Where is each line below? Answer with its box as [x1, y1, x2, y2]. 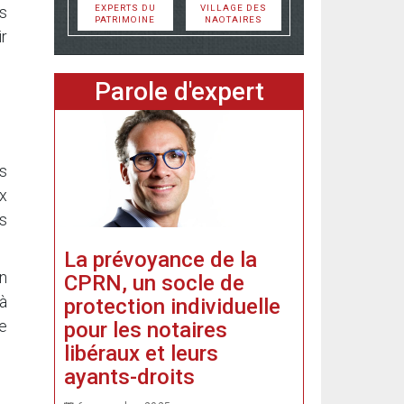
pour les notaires [64, 317, 227, 343]
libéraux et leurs [64, 340, 218, 366]
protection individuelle [64, 293, 280, 319]
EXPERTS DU [94, 3, 156, 13]
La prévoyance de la [64, 246, 257, 272]
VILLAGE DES [199, 3, 267, 13]
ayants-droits [64, 363, 195, 390]
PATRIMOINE [95, 14, 155, 24]
